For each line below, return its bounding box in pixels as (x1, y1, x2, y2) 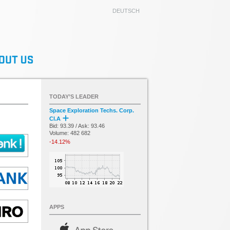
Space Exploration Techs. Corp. (49, 107, 134, 113)
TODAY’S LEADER (49, 93, 99, 100)
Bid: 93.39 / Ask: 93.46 (49, 123, 105, 129)
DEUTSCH (112, 8, 140, 14)
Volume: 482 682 (49, 130, 90, 136)
